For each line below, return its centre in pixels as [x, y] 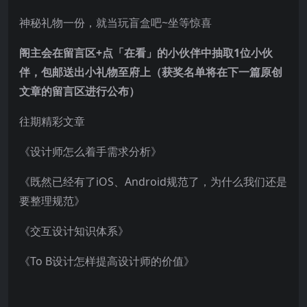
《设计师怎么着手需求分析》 [90, 151]
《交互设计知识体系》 [74, 231]
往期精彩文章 [52, 121]
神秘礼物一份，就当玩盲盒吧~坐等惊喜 [115, 22]
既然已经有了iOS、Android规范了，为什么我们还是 [159, 181]
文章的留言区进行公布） [79, 91]
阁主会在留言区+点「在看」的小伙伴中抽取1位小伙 [146, 52]
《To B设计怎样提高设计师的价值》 [107, 261]
